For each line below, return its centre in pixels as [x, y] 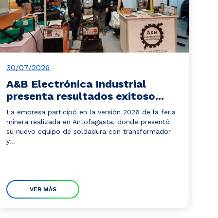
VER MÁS [43, 189]
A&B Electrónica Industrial [76, 84]
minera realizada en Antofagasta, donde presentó [88, 122]
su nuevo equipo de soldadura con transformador [89, 131]
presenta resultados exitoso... [85, 96]
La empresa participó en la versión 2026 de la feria [91, 112]
